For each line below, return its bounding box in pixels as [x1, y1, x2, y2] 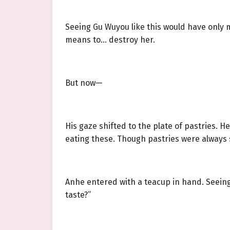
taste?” [65, 190, 91, 200]
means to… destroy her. [65, 35, 155, 45]
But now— [65, 78, 103, 88]
